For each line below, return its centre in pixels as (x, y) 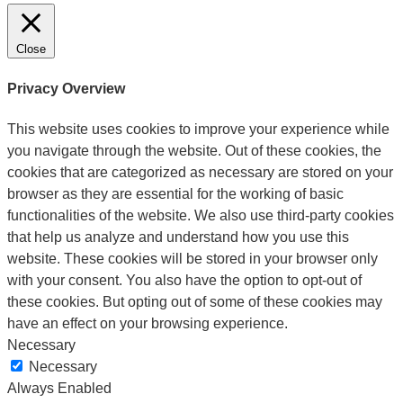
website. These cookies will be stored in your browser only (193, 258)
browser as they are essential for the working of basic (175, 193)
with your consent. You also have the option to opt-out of (184, 280)
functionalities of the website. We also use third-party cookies (201, 215)
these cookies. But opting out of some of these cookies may (195, 301)
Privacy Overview (66, 88)
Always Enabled (59, 388)
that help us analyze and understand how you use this (178, 237)
